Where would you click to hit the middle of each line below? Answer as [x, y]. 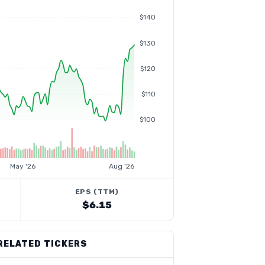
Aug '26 [122, 166]
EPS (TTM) [97, 192]
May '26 [23, 166]
